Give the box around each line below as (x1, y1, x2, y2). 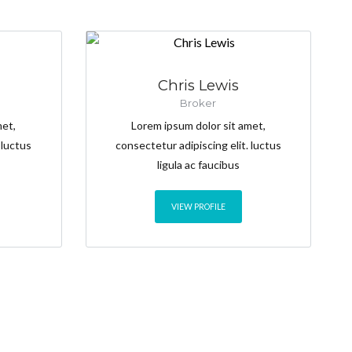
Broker (180, 97, 217, 110)
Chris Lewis (157, 76, 239, 95)
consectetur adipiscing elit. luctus (115, 138, 281, 152)
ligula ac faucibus (156, 158, 240, 172)
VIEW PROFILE (170, 202, 225, 212)
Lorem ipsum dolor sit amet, (130, 119, 266, 133)
